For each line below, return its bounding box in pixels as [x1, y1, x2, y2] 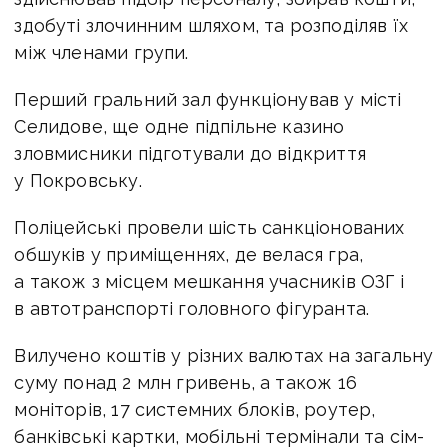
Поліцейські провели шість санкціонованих [14, 216, 405, 238]
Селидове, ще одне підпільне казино [14, 115, 345, 137]
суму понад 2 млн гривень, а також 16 [14, 371, 357, 393]
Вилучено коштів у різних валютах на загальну [14, 344, 434, 366]
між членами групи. [14, 41, 189, 63]
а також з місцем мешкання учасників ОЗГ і [14, 270, 404, 292]
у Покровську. [14, 169, 142, 191]
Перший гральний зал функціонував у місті [14, 88, 402, 110]
